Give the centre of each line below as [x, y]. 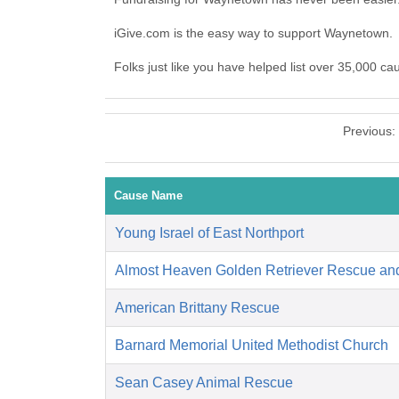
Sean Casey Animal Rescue [204, 383]
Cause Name [148, 196]
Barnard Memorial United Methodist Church [252, 346]
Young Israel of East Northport [209, 233]
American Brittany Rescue [197, 308]
